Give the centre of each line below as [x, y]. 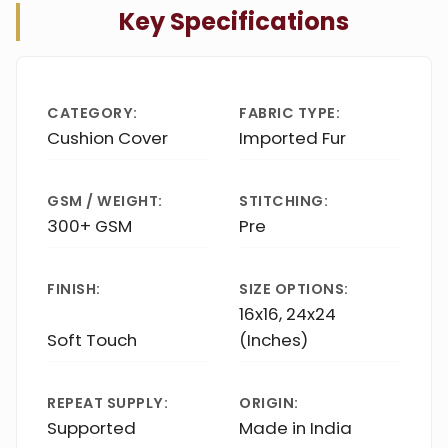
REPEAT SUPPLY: [107, 402]
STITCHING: [283, 200]
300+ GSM [89, 225]
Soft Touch [92, 339]
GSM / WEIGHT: [105, 200]
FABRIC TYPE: [289, 112]
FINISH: [74, 288]
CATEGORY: [92, 112]
